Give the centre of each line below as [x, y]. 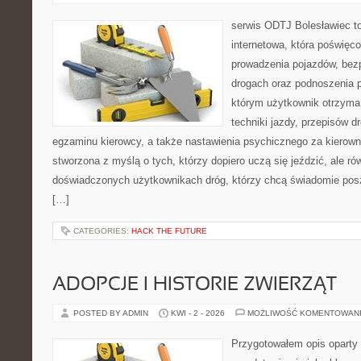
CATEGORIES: [102, 231]
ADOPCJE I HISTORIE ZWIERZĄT [195, 285]
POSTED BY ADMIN [112, 313]
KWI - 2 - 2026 [198, 313]
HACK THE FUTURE [169, 231]
